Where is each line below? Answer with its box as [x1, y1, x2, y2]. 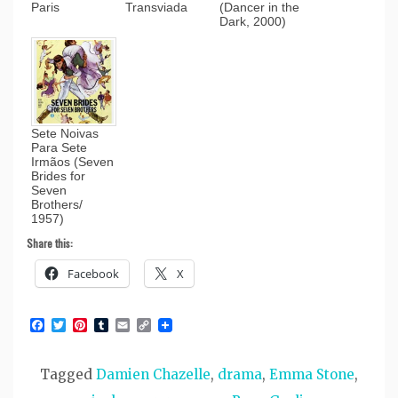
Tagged [40, 366, 96, 384]
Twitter [66, 316, 120, 335]
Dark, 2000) [219, 14, 286, 29]
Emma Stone [269, 366, 354, 384]
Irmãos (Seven [31, 155, 114, 170]
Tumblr [108, 316, 163, 335]
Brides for [31, 169, 85, 184]
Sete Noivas [31, 126, 99, 141]
